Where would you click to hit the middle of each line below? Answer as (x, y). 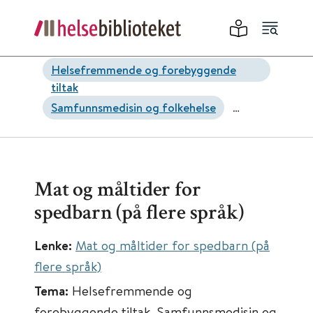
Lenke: (55, 245)
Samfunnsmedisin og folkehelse (133, 107)
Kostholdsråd (86, 139)
